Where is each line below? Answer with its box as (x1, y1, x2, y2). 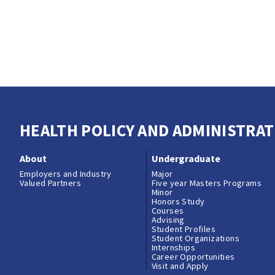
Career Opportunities (151, 251, 235, 263)
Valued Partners (20, 177, 81, 189)
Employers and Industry (20, 168, 112, 180)
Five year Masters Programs (151, 177, 262, 189)
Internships (151, 242, 196, 254)
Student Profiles (151, 223, 216, 235)
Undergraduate (151, 152, 220, 165)
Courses (151, 205, 184, 217)
